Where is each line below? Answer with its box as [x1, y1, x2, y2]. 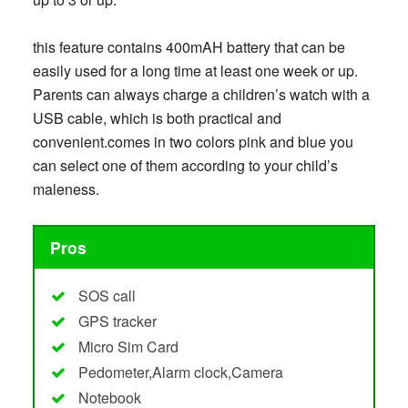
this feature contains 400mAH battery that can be [32, 36, 345, 57]
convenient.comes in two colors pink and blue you [32, 130, 353, 152]
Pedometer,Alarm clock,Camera [77, 361, 283, 382]
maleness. [32, 178, 99, 199]
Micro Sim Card [77, 335, 178, 357]
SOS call [77, 284, 136, 306]
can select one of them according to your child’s [32, 154, 338, 176]
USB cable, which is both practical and [32, 107, 281, 128]
